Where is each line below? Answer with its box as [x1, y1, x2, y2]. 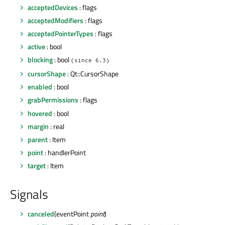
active [28, 41, 45, 52]
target [28, 160, 46, 171]
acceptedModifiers [28, 15, 83, 26]
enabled [28, 81, 52, 92]
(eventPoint [54, 208, 90, 219]
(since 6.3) [71, 57, 109, 64]
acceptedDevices [28, 2, 78, 13]
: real [49, 121, 64, 132]
